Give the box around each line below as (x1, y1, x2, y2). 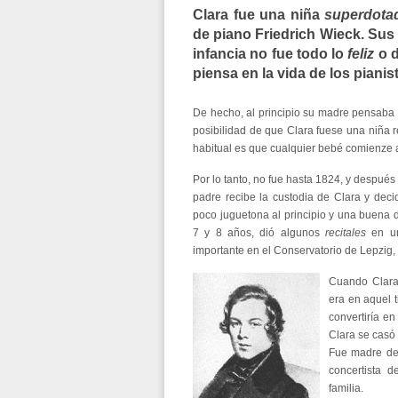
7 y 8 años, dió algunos (193, 227, 325, 239)
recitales (325, 227, 366, 239)
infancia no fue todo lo (193, 46, 348, 61)
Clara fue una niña (193, 7, 325, 22)
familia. (329, 382, 363, 394)
